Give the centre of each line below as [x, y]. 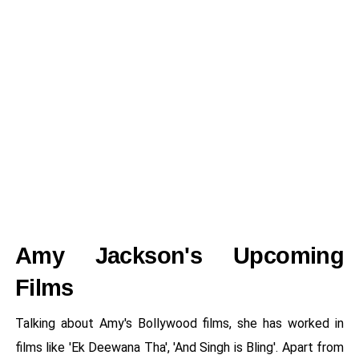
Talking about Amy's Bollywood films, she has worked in [179, 324]
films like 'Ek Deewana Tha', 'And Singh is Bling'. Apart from [179, 348]
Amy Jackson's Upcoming [179, 256]
